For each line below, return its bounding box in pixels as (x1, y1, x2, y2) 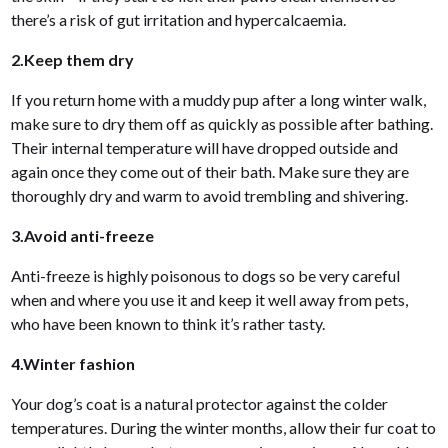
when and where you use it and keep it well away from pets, (11, 289, 409, 309)
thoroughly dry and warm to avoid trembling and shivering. (11, 185, 412, 205)
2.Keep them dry (11, 49, 138, 69)
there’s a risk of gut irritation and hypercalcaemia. (11, 9, 347, 29)
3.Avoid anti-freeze (11, 225, 155, 245)
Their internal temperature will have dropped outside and (11, 137, 399, 157)
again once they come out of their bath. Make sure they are (11, 161, 410, 181)
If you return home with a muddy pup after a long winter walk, (11, 89, 427, 109)
